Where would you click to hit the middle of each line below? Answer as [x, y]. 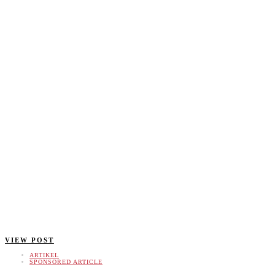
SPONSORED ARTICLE [66, 262]
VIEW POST [29, 240]
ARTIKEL [44, 255]
